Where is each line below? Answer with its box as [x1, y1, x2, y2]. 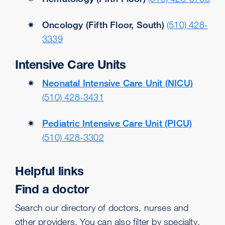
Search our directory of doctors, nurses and [15, 202, 189, 213]
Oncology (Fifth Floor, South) [42, 19, 164, 30]
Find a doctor [15, 182, 89, 196]
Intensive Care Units [15, 57, 126, 72]
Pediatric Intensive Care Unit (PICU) [42, 118, 192, 129]
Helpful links [15, 164, 84, 178]
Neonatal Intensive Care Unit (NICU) [42, 77, 193, 88]
